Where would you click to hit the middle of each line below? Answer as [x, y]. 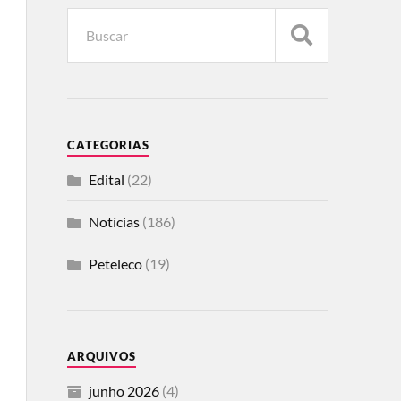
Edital [106, 180]
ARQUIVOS [101, 357]
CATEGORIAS [108, 145]
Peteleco [115, 264]
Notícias [114, 222]
